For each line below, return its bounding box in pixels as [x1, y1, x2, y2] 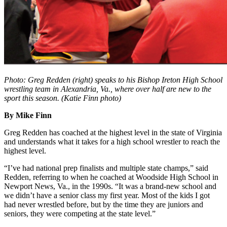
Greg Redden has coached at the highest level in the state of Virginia [4, 128, 222, 137]
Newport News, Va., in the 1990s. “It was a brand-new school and [4, 181, 216, 191]
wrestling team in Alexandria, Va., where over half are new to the [4, 84, 211, 93]
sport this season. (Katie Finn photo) [4, 93, 121, 102]
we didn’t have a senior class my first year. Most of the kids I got [4, 191, 210, 200]
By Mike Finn [4, 110, 52, 120]
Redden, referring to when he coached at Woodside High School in [4, 172, 218, 181]
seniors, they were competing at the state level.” [4, 209, 156, 218]
